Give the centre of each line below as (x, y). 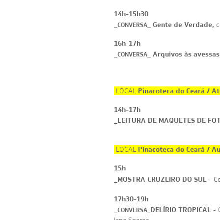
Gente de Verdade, (183, 24)
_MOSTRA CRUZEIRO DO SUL (160, 179)
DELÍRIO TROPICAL (181, 209)
